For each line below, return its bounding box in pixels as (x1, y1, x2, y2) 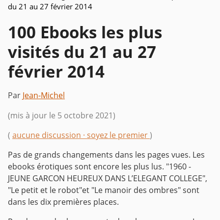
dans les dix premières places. (8, 196, 119, 208)
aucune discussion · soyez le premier (12, 130, 150, 141)
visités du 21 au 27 (8, 41, 156, 63)
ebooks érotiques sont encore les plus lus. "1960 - (8, 161, 191, 172)
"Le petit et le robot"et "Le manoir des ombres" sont (8, 185, 199, 196)
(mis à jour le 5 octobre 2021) (8, 110, 115, 121)
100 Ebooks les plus (8, 21, 162, 44)
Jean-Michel (23, 90, 65, 101)
